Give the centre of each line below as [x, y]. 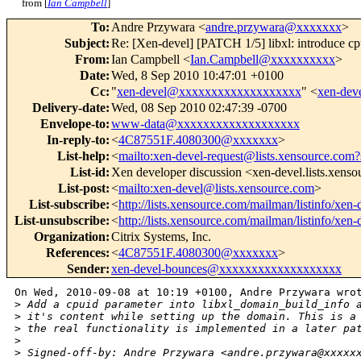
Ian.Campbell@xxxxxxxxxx [263, 60]
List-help [81, 156]
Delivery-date [69, 108]
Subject [85, 44]
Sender [86, 269]
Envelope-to [73, 124]
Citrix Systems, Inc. [161, 237]
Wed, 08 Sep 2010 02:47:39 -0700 [199, 108]
